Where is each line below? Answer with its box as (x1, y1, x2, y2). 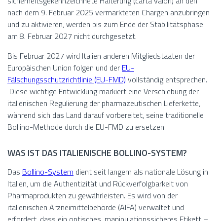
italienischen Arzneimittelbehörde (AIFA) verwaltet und (7, 201, 184, 214)
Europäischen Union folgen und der (7, 62, 122, 74)
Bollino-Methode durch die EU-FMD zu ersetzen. (7, 121, 166, 133)
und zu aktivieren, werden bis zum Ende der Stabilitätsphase (7, 18, 203, 31)
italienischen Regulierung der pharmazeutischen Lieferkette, (7, 97, 200, 110)
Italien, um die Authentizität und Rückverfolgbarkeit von (7, 178, 188, 190)
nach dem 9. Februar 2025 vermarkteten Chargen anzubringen (7, 6, 210, 19)
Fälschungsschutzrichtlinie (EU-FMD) (7, 74, 126, 86)
